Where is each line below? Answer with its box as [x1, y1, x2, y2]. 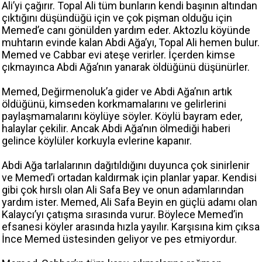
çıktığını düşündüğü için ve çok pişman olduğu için [2, 12, 232, 25]
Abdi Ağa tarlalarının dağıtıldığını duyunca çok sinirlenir [2, 159, 250, 172]
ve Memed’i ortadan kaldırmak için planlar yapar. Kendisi [2, 171, 257, 184]
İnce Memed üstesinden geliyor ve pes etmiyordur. [2, 233, 237, 246]
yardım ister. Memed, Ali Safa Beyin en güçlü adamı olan [2, 196, 257, 209]
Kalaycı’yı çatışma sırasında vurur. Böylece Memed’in [2, 208, 243, 221]
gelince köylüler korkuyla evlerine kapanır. [2, 135, 192, 147]
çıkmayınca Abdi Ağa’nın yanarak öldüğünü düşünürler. [2, 61, 250, 74]
